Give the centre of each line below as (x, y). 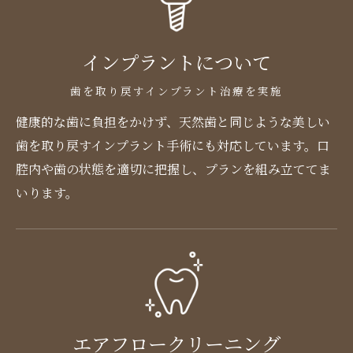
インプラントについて (176, 64)
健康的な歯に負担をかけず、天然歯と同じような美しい (173, 121)
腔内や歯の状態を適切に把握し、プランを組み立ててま (173, 169)
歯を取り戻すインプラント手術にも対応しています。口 (173, 145)
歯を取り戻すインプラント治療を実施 (176, 92)
